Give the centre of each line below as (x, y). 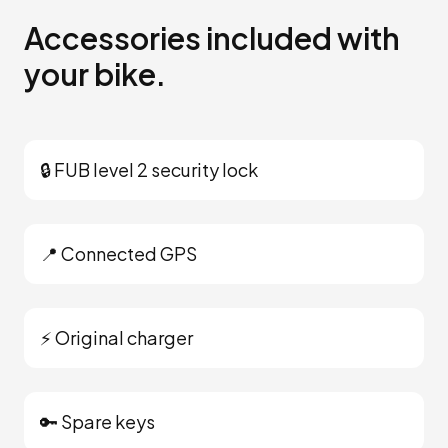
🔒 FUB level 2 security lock (149, 169)
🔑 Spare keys (97, 421)
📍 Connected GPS (118, 253)
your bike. (95, 74)
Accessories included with (212, 38)
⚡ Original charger (116, 337)
